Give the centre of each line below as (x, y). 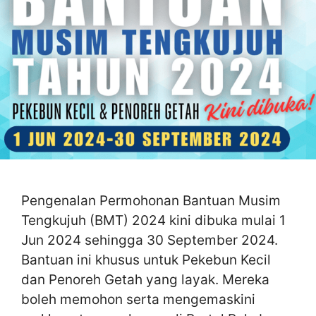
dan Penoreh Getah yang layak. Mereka (145, 279)
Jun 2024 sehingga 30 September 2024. (150, 240)
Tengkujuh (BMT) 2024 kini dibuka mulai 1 (153, 220)
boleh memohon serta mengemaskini (138, 299)
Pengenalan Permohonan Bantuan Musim (151, 200)
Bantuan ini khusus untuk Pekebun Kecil (146, 260)
